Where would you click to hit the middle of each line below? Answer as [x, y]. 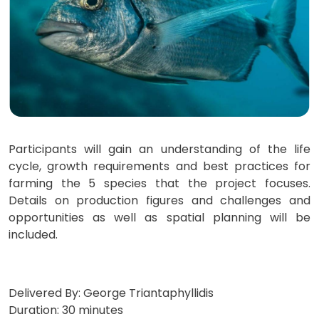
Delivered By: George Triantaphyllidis [111, 293]
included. [33, 234]
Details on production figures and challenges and [159, 200]
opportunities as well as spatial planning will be [159, 217]
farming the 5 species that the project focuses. [159, 183]
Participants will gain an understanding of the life [159, 149]
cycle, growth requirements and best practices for [159, 166]
